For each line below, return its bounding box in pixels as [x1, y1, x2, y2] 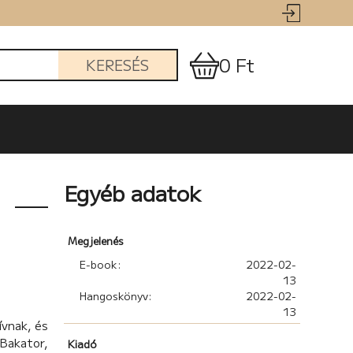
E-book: [79, 256, 121, 273]
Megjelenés [67, 232, 124, 249]
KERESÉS [85, 54, 149, 76]
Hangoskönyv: [79, 288, 152, 304]
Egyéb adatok [63, 177, 201, 209]
